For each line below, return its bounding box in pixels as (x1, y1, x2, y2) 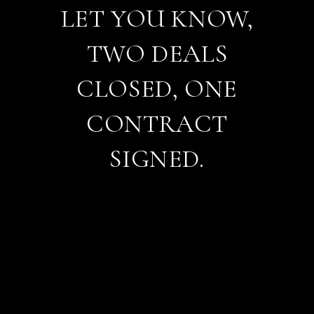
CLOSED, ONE (76, 74, 238, 104)
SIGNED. (109, 144, 205, 174)
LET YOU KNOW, (60, 4, 254, 34)
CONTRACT (86, 109, 228, 139)
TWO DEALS (86, 39, 228, 69)
